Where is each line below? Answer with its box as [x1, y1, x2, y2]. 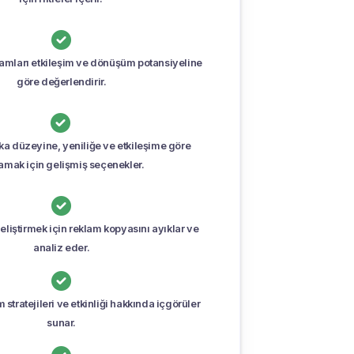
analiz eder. [33, 241, 90, 254]
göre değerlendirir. [17, 75, 107, 88]
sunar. [47, 316, 76, 329]
